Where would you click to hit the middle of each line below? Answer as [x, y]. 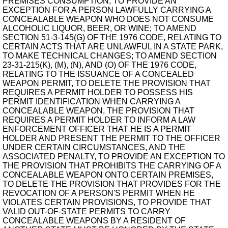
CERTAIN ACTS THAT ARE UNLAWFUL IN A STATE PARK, [113, 47]
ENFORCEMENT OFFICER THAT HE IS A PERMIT [97, 129]
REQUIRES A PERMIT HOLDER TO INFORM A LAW [99, 120]
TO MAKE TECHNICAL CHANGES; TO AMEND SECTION [110, 56]
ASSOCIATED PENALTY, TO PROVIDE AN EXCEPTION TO [114, 156]
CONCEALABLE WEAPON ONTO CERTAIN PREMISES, [108, 175]
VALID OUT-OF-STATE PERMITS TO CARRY [87, 211]
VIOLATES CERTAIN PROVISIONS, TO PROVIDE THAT [107, 202]
